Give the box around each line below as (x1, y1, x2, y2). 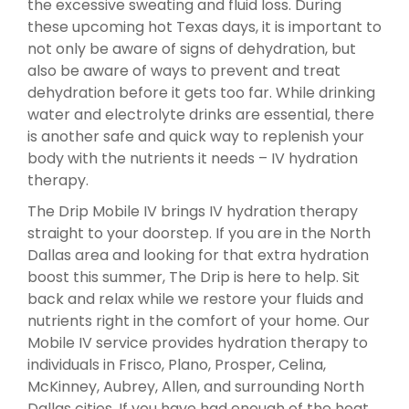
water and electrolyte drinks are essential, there (27, 103, 374, 125)
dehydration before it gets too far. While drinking (27, 81, 375, 103)
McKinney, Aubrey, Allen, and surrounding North (27, 375, 364, 397)
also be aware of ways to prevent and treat (27, 59, 341, 81)
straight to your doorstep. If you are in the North (27, 222, 371, 244)
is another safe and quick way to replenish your (27, 125, 364, 147)
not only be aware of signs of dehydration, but (27, 37, 356, 59)
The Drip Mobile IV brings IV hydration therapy (27, 200, 358, 222)
